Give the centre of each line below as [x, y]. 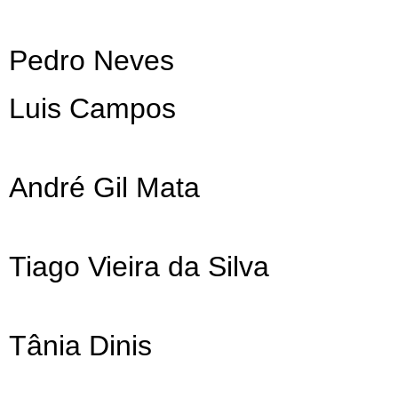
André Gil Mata [104, 188]
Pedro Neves [92, 61]
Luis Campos [92, 109]
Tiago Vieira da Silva [139, 267]
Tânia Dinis [80, 346]
